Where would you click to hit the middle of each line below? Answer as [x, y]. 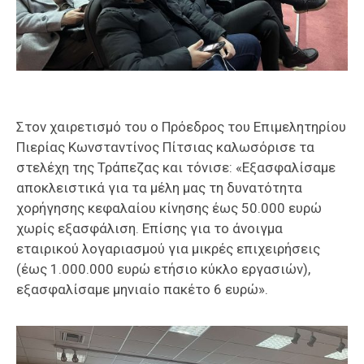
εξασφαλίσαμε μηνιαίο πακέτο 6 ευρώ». [142, 290]
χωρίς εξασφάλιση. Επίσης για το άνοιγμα [149, 229]
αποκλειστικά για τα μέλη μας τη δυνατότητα [159, 188]
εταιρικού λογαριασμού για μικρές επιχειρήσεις [168, 249]
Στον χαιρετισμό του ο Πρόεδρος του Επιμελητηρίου [181, 127]
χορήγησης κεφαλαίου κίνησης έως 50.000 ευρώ [169, 208]
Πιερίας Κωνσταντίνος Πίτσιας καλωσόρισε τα [165, 147]
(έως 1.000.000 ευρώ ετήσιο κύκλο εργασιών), [163, 269]
